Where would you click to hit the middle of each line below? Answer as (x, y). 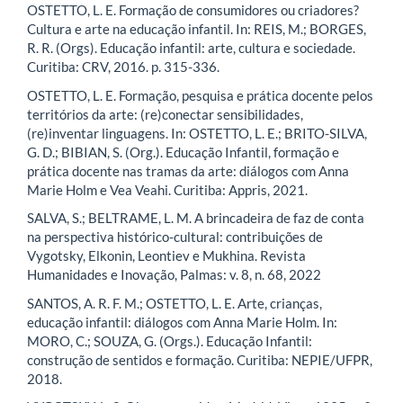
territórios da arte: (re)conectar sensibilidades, (165, 114)
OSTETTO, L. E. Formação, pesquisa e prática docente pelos (200, 95)
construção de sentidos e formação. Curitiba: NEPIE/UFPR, (200, 359)
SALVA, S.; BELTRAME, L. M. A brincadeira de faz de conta (196, 218)
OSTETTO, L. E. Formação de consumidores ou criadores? (193, 10)
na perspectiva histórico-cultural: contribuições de (175, 237)
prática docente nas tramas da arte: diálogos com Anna (188, 170)
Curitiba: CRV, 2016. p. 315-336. (123, 67)
